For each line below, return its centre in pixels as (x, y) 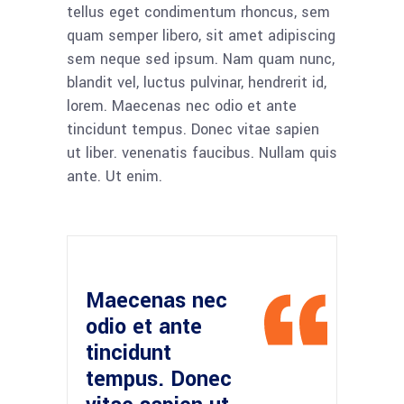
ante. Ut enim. (115, 176)
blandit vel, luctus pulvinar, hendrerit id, (197, 82)
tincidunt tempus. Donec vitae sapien (193, 129)
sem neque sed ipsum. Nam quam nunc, (201, 59)
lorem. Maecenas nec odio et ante (182, 106)
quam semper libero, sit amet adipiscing (201, 35)
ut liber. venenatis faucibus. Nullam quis (202, 152)
